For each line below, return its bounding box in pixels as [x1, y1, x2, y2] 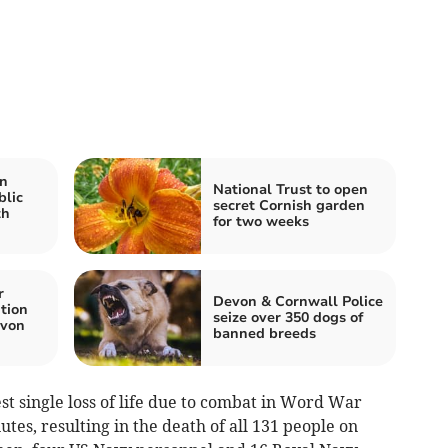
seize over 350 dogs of [213, 307, 363, 327]
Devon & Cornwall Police [213, 291, 383, 311]
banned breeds [213, 323, 316, 343]
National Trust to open [213, 179, 368, 199]
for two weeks [213, 211, 309, 231]
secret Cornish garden [213, 195, 365, 215]
